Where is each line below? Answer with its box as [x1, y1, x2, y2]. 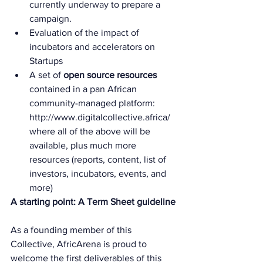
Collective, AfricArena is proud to [11, 239, 149, 249]
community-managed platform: [29, 98, 157, 108]
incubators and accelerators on [29, 42, 157, 52]
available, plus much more [29, 140, 139, 150]
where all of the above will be [29, 126, 153, 136]
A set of [29, 70, 63, 80]
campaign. [29, 14, 72, 23]
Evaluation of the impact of [29, 28, 141, 38]
